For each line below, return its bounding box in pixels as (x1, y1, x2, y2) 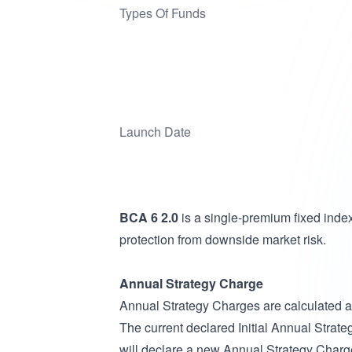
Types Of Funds (119, 4, 206, 22)
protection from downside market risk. (119, 230, 326, 248)
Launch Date (119, 123, 191, 141)
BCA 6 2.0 (119, 208, 178, 226)
